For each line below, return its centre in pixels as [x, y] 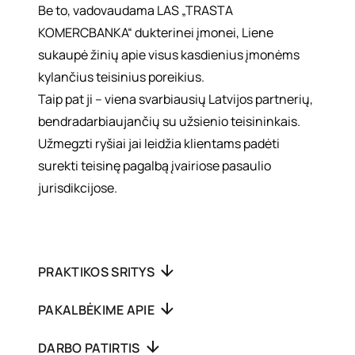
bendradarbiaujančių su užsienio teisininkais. [169, 121]
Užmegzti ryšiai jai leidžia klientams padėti [159, 143]
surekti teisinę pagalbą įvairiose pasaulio [155, 166]
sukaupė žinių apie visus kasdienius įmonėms [169, 55]
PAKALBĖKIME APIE [98, 310]
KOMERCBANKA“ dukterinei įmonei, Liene [156, 32]
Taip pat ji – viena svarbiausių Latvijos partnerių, [176, 99]
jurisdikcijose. [78, 188]
